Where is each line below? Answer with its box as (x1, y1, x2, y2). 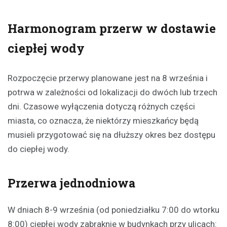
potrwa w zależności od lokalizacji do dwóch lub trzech (8, 87, 217, 97)
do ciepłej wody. (8, 143, 69, 154)
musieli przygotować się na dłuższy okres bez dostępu (8, 129, 215, 140)
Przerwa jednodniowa (8, 175, 135, 191)
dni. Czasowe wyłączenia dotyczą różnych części (8, 101, 195, 111)
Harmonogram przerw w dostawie (8, 20, 216, 36)
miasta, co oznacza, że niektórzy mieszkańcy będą (8, 115, 199, 126)
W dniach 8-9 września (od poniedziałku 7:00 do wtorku (8, 204, 219, 215)
